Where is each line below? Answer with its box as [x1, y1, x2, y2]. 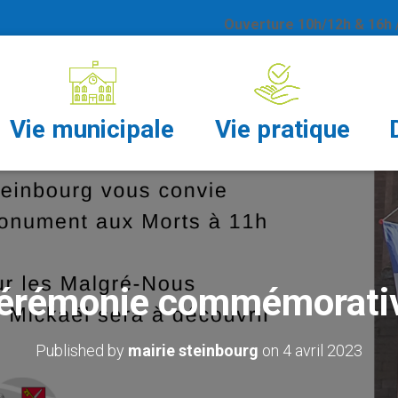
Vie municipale [9, 115, 174, 144]
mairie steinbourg [128, 341, 259, 360]
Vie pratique [214, 115, 350, 144]
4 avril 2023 [283, 341, 362, 360]
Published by [36, 341, 128, 360]
